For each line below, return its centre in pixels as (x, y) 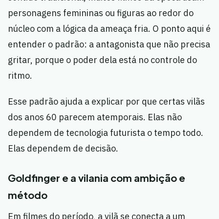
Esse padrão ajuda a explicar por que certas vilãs (106, 102)
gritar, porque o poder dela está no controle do (102, 60)
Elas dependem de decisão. (63, 149)
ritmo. (20, 76)
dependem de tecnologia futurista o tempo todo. (106, 133)
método (28, 195)
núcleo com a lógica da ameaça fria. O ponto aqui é (109, 29)
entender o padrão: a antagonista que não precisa (109, 44)
